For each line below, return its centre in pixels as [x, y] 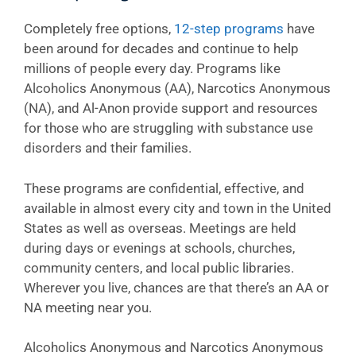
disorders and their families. [108, 148]
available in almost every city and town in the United [178, 208]
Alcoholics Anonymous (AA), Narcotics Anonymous [177, 88]
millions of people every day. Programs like [152, 68]
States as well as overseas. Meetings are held [160, 228]
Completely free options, [99, 29]
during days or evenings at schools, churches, [159, 248]
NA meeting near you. [88, 307]
